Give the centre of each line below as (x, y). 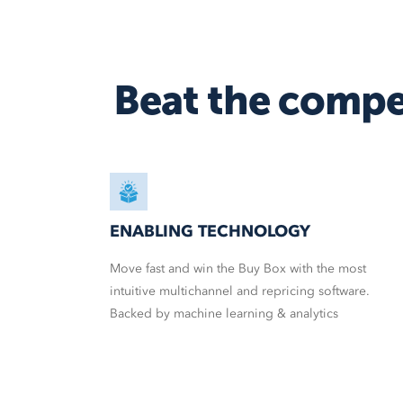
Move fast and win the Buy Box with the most (238, 269)
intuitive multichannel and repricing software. (240, 291)
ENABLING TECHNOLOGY (210, 232)
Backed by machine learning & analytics (224, 313)
